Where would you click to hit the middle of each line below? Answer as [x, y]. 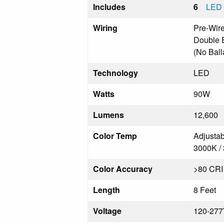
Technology [115, 73]
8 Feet [205, 190]
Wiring [105, 28]
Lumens [108, 115]
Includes [109, 7]
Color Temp [115, 136]
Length [106, 190]
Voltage [107, 211]
